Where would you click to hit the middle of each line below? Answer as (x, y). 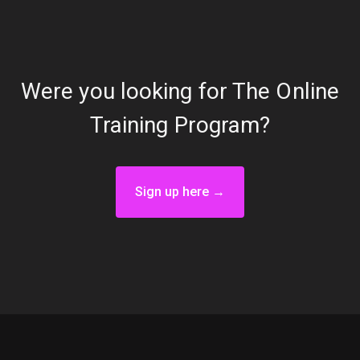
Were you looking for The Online (180, 91)
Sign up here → (180, 192)
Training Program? (180, 125)
